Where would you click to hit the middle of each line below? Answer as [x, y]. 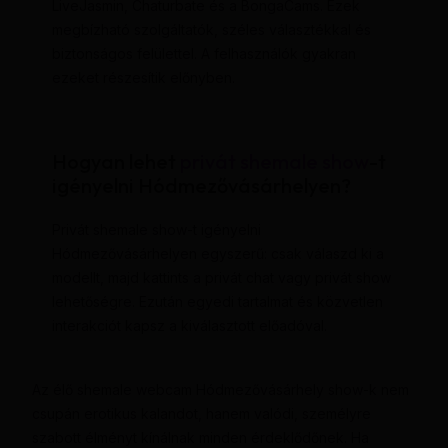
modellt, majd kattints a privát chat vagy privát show [221, 278]
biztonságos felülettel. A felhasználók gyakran [203, 54]
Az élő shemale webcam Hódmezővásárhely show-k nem [220, 390]
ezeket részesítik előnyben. [143, 78]
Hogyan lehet [115, 162]
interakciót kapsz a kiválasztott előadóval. [189, 326]
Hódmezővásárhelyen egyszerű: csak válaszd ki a [217, 254]
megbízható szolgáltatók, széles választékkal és [211, 30]
